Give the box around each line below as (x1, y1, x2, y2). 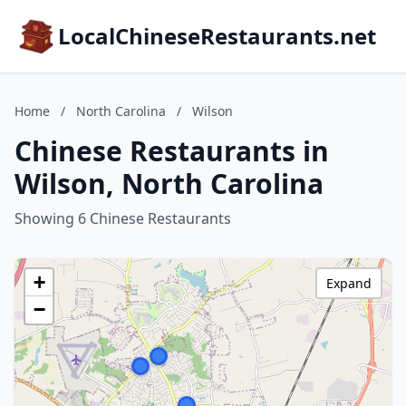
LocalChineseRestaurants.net (58, 21, 376, 51)
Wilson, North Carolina (14, 165, 324, 202)
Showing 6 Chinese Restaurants (14, 208, 231, 228)
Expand (326, 275, 372, 292)
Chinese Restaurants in (14, 132, 329, 169)
